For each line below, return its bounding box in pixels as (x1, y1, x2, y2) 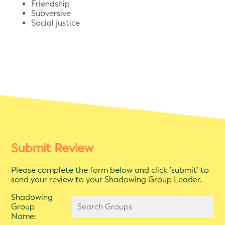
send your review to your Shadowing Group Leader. (11, 174, 202, 184)
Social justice (31, 18, 80, 28)
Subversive (31, 9, 73, 19)
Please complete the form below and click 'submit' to (11, 165, 209, 175)
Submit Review (11, 141, 94, 156)
